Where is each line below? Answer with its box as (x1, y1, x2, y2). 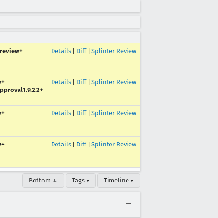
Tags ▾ (72, 177, 90, 184)
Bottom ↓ (29, 177, 58, 184)
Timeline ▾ (104, 177, 134, 184)
